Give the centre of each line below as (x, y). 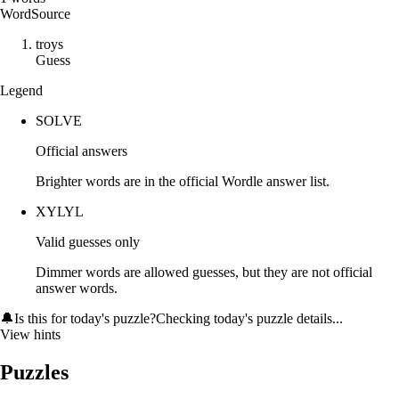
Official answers (81, 151)
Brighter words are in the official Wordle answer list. (183, 182)
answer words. (77, 289)
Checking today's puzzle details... (249, 319)
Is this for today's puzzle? (85, 319)
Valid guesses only (88, 242)
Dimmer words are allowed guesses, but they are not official (204, 273)
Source (51, 14)
